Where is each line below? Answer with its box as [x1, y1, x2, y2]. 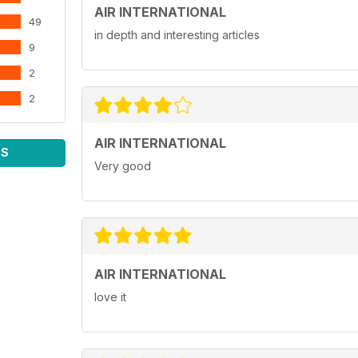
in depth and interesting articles [94, 28, 260, 42]
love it [94, 290, 126, 304]
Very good [94, 159, 151, 173]
